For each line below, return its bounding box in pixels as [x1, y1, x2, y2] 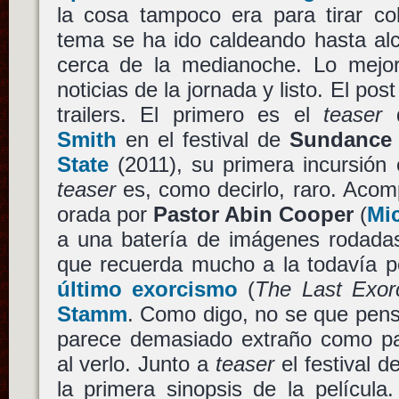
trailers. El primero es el [56, 102, 324, 126]
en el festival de [116, 126, 289, 151]
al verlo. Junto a [56, 351, 216, 376]
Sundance [289, 126, 392, 151]
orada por [56, 201, 153, 226]
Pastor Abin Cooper [152, 201, 354, 226]
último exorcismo [56, 276, 238, 301]
